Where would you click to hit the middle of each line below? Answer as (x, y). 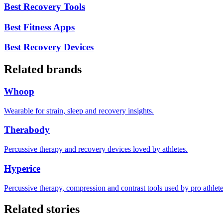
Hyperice (22, 168)
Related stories (42, 209)
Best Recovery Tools (45, 6)
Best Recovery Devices (49, 47)
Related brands (43, 69)
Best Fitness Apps (39, 27)
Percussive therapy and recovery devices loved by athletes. (96, 149)
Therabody (27, 130)
